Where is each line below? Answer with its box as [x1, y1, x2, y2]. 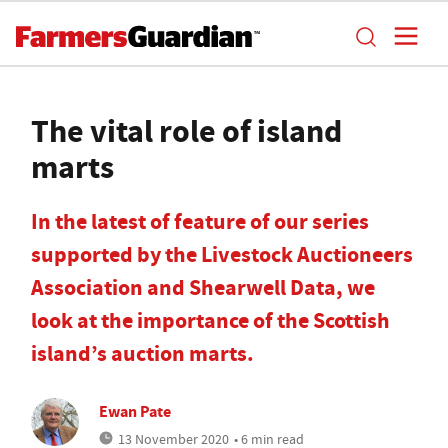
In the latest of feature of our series [31, 207, 369, 236]
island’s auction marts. [31, 339, 254, 368]
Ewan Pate [99, 401, 171, 422]
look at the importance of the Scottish [31, 306, 390, 335]
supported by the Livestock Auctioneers [31, 240, 413, 269]
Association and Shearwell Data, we [31, 273, 375, 302]
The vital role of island [31, 109, 342, 153]
